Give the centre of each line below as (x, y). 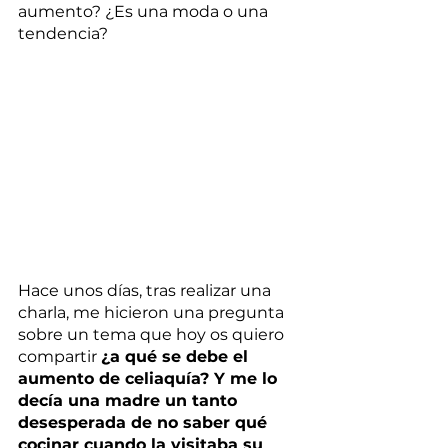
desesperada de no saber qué (145, 423)
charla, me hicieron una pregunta (153, 313)
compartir (59, 357)
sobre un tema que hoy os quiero (153, 335)
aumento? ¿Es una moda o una (145, 11)
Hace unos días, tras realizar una (146, 291)
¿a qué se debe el (177, 357)
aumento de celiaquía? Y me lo (150, 379)
